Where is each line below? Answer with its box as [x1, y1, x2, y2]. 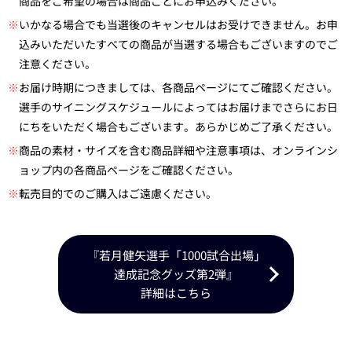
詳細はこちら [141, 284, 211, 301]
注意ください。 [19, 55, 96, 71]
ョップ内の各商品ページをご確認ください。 [19, 161, 239, 178]
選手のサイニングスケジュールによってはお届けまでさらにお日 [19, 98, 338, 115]
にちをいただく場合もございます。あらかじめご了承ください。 [19, 118, 338, 134]
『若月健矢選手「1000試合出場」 [86, 246, 266, 263]
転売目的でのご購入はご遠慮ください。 [19, 185, 217, 201]
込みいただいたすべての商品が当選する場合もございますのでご [19, 35, 338, 52]
